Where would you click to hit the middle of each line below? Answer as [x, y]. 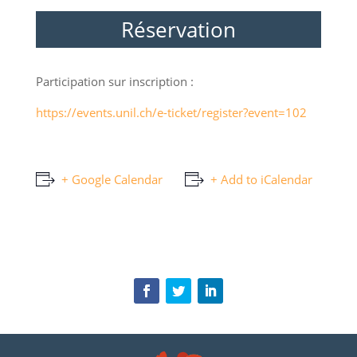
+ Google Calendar [112, 180]
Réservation [178, 30]
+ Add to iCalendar [261, 180]
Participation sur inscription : [114, 82]
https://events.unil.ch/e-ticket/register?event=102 [171, 113]
